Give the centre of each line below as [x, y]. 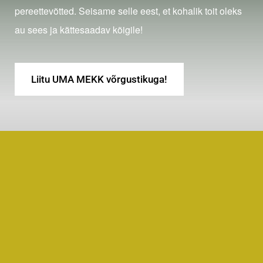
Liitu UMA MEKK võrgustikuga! [99, 80]
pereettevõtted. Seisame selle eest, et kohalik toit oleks [128, 11]
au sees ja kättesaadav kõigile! [79, 30]
